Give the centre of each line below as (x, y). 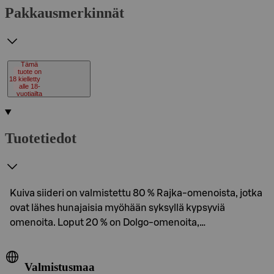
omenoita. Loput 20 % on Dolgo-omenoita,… (108, 222)
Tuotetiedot (41, 138)
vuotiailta (29, 93)
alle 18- (29, 86)
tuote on (29, 71)
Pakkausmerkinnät (65, 13)
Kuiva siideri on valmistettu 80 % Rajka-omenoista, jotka (136, 193)
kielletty (29, 79)
